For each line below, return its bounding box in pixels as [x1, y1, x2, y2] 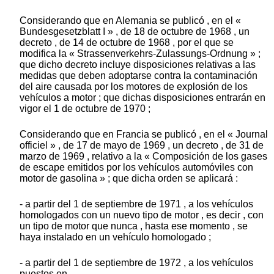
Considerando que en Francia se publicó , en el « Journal [20, 129, 268, 140]
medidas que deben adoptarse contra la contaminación [20, 70, 257, 81]
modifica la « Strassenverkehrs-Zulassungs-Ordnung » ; [20, 48, 261, 59]
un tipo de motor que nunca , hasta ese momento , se [20, 221, 248, 232]
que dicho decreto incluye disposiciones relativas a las [20, 59, 256, 70]
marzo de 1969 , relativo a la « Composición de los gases [20, 151, 267, 162]
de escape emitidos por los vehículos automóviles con [20, 162, 253, 173]
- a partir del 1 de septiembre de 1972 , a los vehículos [20, 257, 253, 268]
